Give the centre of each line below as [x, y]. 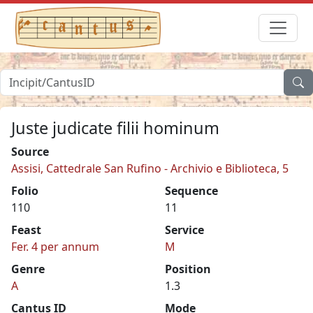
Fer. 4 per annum [55, 246]
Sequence [191, 190]
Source [30, 151]
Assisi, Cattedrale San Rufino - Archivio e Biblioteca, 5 [150, 168]
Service [184, 230]
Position [188, 269]
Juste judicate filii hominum [115, 128]
